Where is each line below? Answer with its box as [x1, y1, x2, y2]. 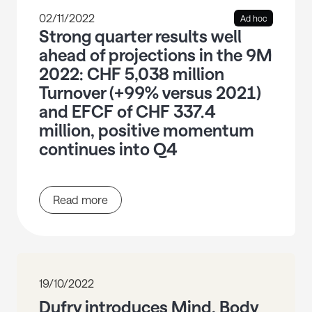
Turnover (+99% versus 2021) [39, 82, 261, 103]
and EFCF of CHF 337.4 [39, 101, 216, 122]
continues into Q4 [39, 139, 178, 159]
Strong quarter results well [39, 26, 242, 47]
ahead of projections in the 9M [39, 45, 272, 65]
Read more [53, 193, 108, 207]
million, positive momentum [39, 120, 254, 141]
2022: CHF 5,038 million [39, 63, 224, 84]
